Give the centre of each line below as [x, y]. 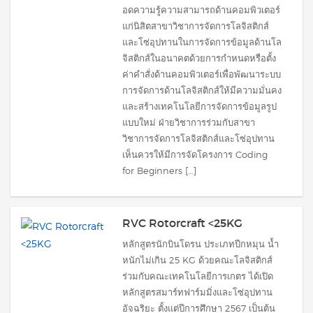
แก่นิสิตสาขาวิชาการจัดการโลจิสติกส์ [196, 26]
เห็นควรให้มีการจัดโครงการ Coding [195, 154]
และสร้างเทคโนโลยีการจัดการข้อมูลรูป [199, 106]
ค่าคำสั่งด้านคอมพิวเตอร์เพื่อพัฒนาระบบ [202, 74]
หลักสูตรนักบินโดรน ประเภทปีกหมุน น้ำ [201, 244]
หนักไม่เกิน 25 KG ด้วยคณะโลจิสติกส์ [197, 260]
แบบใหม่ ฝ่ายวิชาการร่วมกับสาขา [189, 122]
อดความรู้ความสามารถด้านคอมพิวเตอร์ [201, 10]
